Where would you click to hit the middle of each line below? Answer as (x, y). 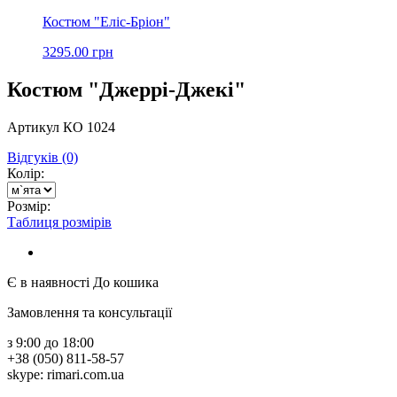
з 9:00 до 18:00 (51, 342)
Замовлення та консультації (90, 312)
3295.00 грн (78, 52)
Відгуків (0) (43, 157)
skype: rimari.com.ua (66, 374)
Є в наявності (48, 282)
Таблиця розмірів (59, 222)
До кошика (126, 282)
